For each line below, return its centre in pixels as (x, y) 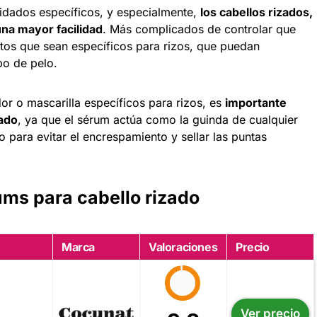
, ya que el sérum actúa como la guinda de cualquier (158, 119)
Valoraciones (183, 247)
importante (256, 102)
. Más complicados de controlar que (199, 29)
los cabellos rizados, (257, 12)
